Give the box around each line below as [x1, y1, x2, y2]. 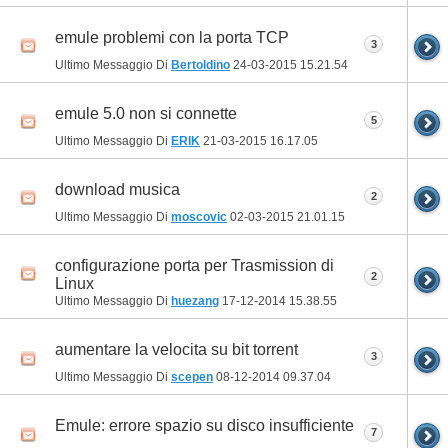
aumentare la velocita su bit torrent [55, 341, 298, 359]
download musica [55, 181, 180, 199]
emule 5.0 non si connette [55, 105, 237, 123]
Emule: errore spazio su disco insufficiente [55, 417, 354, 435]
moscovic [171, 209, 227, 224]
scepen [171, 370, 213, 385]
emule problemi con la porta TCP [55, 29, 289, 47]
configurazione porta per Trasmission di [55, 257, 334, 275]
